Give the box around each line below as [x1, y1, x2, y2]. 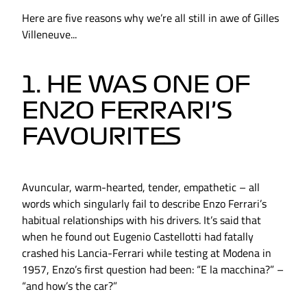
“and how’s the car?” [22, 278, 117, 295]
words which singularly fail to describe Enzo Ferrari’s [22, 195, 267, 212]
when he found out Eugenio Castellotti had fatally [22, 228, 254, 245]
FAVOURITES [22, 125, 181, 148]
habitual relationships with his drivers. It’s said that [22, 212, 261, 229]
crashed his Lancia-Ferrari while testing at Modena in [22, 245, 271, 262]
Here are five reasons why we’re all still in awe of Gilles [22, 10, 279, 27]
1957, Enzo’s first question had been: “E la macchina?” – [22, 261, 284, 278]
